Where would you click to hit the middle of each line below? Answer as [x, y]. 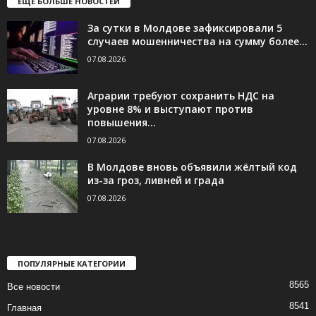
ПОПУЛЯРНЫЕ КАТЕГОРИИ [72, 264]
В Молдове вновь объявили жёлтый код [192, 167]
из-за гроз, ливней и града [156, 181]
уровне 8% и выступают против [170, 109]
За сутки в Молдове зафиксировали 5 [185, 28]
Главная [24, 308]
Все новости [34, 287]
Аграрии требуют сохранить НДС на [181, 96]
